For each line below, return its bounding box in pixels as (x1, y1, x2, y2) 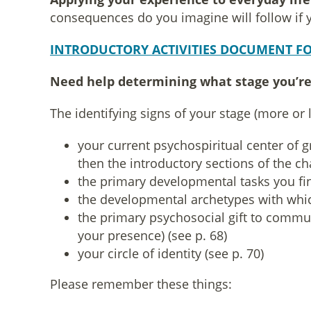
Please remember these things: (50, 276, 232, 292)
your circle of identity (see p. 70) (78, 245, 264, 262)
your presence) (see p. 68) (78, 227, 227, 244)
